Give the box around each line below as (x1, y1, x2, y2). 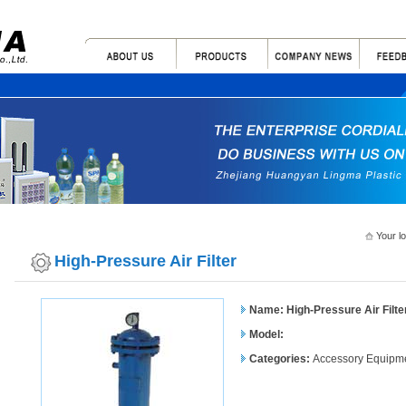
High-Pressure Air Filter (54, 252, 237, 270)
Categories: (246, 353, 313, 365)
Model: (246, 328, 284, 341)
